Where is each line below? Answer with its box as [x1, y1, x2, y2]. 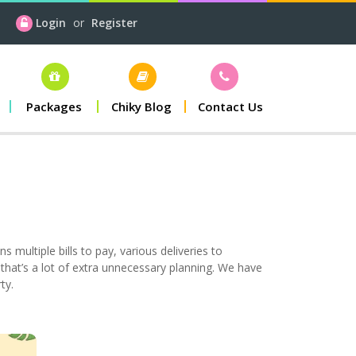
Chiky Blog [111, 99, 172, 114]
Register [91, 15, 137, 30]
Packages [26, 99, 82, 114]
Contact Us [198, 99, 263, 114]
